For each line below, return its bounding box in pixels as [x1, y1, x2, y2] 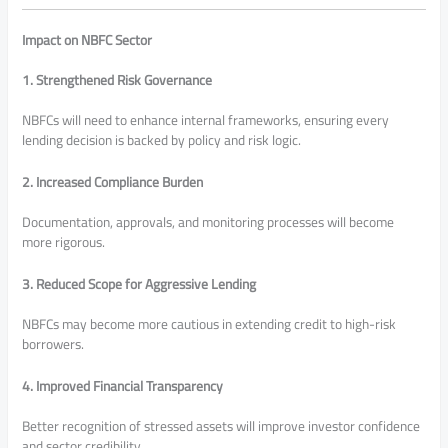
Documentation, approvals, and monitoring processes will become [22, 209, 395, 236]
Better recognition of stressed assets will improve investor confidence [22, 413, 421, 440]
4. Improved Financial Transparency [22, 373, 224, 400]
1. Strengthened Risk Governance [22, 67, 213, 94]
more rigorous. [22, 229, 106, 256]
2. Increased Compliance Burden [22, 169, 204, 196]
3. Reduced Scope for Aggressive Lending [22, 271, 257, 298]
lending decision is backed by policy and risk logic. [22, 127, 302, 154]
